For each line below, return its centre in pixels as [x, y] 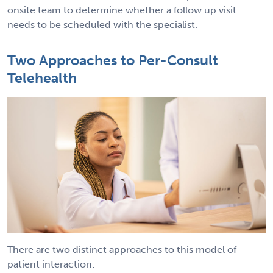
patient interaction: [51, 264]
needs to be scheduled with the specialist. [102, 25]
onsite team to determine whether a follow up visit [122, 10]
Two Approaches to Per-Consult [113, 61]
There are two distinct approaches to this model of [122, 249]
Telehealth [42, 78]
